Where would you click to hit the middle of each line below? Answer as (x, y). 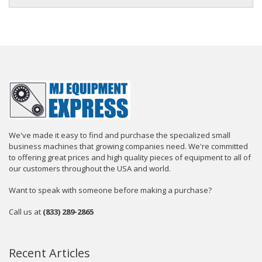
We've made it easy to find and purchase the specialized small (120, 135)
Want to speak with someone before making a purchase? (110, 190)
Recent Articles (49, 253)
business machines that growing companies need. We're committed (128, 146)
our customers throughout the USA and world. (90, 168)
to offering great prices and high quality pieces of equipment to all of (130, 157)
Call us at (26, 211)
